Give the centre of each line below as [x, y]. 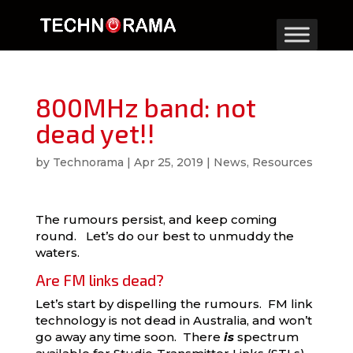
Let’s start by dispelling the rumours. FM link [174, 304]
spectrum [266, 337]
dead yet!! [95, 133]
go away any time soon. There [129, 337]
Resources [282, 162]
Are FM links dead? [99, 280]
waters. [57, 253]
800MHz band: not [145, 107]
